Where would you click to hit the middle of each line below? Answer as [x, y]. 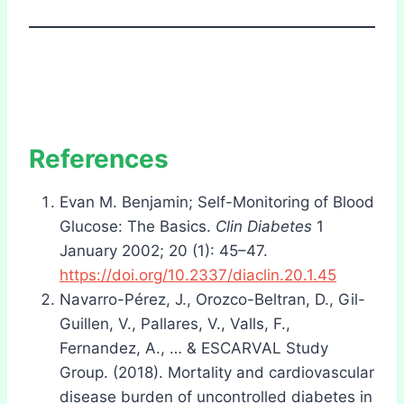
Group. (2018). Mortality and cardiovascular [217, 372]
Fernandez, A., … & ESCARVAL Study [194, 348]
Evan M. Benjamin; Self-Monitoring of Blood [217, 202]
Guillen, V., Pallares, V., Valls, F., [175, 323]
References [99, 158]
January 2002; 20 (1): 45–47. [164, 250]
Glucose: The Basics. [138, 226]
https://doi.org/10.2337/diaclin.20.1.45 [198, 275]
